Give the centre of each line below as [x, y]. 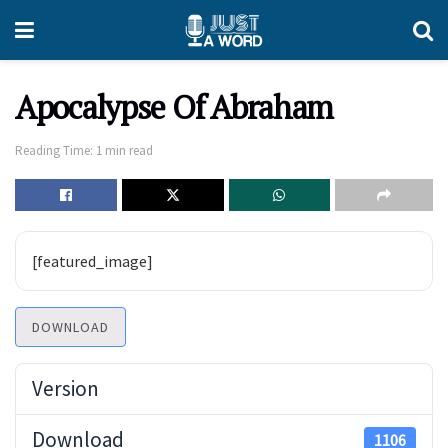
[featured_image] [92, 261]
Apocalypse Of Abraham [174, 106]
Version [65, 389]
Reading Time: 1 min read [84, 151]
